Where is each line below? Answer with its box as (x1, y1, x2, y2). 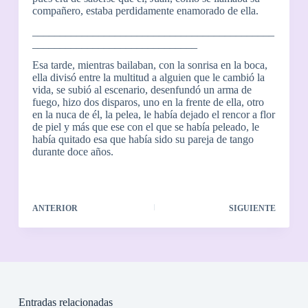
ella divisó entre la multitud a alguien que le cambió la (32, 71, 265, 84)
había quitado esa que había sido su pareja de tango (32, 133, 254, 146)
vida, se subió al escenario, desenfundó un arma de (32, 84, 252, 96)
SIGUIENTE (229, 203, 276, 213)
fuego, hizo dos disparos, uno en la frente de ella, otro (32, 96, 264, 109)
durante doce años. (32, 146, 113, 158)
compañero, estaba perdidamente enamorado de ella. (32, 4, 258, 16)
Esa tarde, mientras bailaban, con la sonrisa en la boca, (32, 59, 267, 71)
